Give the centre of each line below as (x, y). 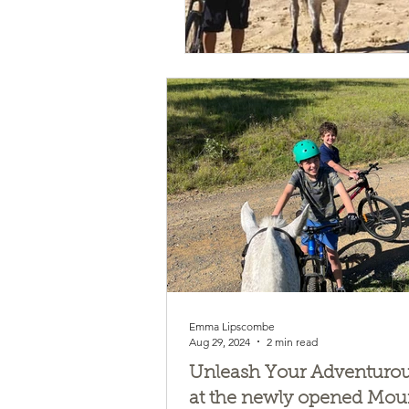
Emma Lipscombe (232, 326)
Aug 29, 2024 (220, 341)
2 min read (292, 341)
